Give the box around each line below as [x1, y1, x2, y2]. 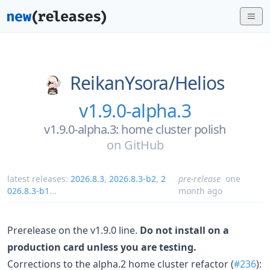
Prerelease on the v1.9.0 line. [7, 223, 140, 237]
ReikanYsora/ [69, 71, 175, 95]
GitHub [124, 136, 164, 153]
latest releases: [7, 172, 71, 184]
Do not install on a [140, 223, 229, 237]
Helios [174, 71, 225, 95]
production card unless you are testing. [7, 240, 196, 254]
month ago [178, 184, 223, 196]
